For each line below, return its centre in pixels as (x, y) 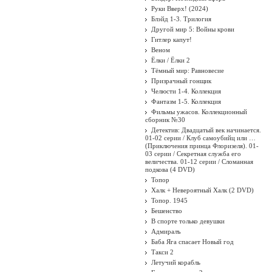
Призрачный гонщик (181, 81)
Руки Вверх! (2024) (180, 8)
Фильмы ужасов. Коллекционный (199, 112)
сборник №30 (165, 120)
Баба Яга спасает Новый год (192, 242)
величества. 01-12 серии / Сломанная (199, 161)
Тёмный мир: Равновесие (188, 70)
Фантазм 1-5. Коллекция (186, 101)
